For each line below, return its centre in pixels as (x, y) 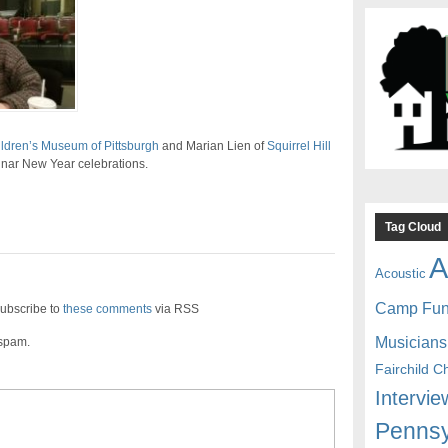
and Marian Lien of (212, 146)
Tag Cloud (413, 226)
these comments (107, 309)
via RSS (175, 309)
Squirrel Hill (298, 146)
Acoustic (401, 273)
